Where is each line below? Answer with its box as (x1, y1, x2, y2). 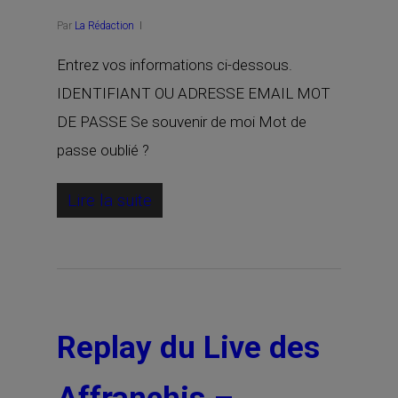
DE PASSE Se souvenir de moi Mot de (57, 113, 306, 131)
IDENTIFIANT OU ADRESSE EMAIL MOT (57, 84, 330, 102)
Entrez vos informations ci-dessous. (57, 56, 292, 74)
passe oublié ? (57, 141, 149, 159)
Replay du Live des (57, 330, 320, 366)
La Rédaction (75, 20, 134, 32)
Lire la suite (68, 190, 152, 211)
